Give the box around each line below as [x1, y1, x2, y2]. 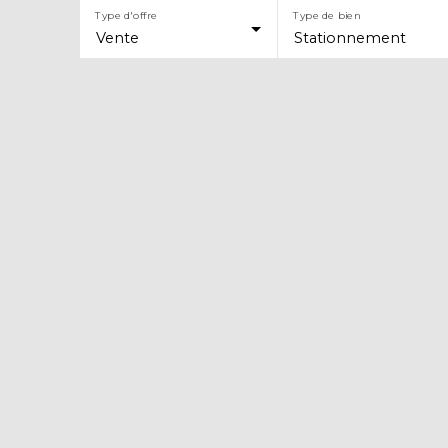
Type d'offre [95, 8, 157, 21]
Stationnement [293, 28, 406, 47]
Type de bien [292, 8, 361, 21]
